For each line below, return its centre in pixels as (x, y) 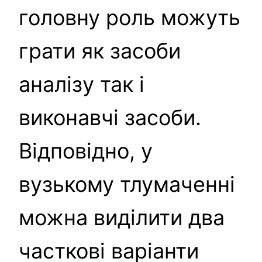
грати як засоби (100, 51)
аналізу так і (82, 84)
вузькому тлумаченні (127, 184)
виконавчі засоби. (110, 117)
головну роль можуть (130, 17)
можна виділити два (122, 217)
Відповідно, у (86, 151)
